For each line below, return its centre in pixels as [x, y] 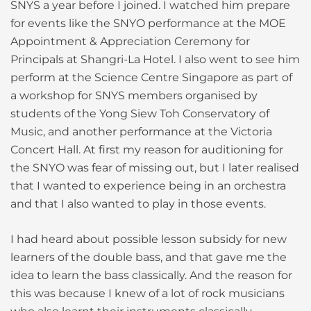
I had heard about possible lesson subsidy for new [149, 239]
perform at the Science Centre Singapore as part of [151, 78]
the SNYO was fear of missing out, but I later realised [155, 168]
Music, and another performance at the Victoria [141, 132]
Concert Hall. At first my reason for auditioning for [147, 150]
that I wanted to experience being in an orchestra [148, 186]
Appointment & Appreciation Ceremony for [130, 42]
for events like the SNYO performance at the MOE [148, 24]
